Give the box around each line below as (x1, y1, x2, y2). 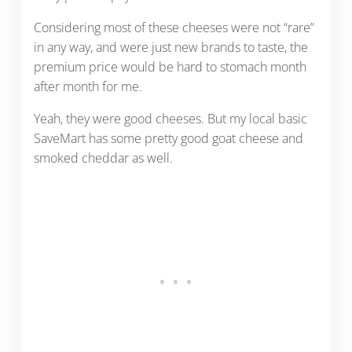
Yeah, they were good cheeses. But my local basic (33, 109, 307, 127)
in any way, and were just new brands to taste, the (33, 38, 308, 56)
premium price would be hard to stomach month (33, 57, 306, 75)
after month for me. (33, 77, 142, 95)
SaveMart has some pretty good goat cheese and (33, 129, 303, 147)
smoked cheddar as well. (33, 148, 173, 167)
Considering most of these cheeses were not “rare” (33, 18, 314, 36)
